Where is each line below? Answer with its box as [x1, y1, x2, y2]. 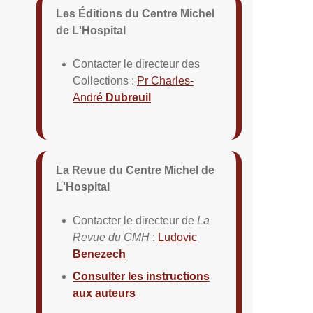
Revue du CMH [73, 231, 150, 244]
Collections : [73, 75, 137, 87]
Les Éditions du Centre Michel [56, 8, 214, 20]
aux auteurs [73, 287, 136, 300]
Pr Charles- [137, 75, 194, 87]
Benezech [73, 248, 126, 261]
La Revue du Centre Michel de [56, 164, 214, 177]
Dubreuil [105, 92, 151, 104]
